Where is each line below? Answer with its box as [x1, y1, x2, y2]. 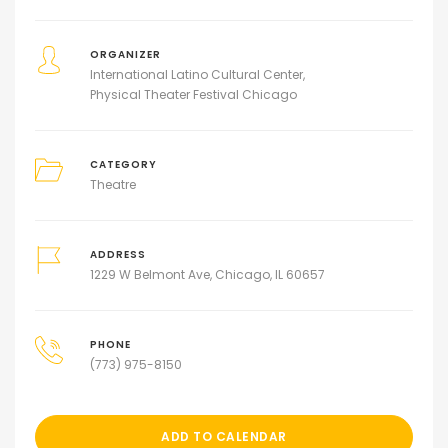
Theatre [89, 176, 136, 193]
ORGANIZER [89, 48, 161, 61]
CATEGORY [89, 158, 157, 171]
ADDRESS [89, 248, 146, 261]
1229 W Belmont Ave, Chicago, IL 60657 [89, 266, 325, 283]
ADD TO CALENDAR [161, 428, 287, 445]
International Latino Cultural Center [89, 66, 303, 83]
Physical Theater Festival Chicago [89, 86, 297, 103]
